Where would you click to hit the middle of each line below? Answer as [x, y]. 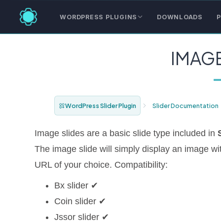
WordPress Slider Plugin [101, 106]
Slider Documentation [186, 106]
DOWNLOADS [180, 17]
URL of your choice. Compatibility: [101, 165]
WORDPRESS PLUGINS [99, 17]
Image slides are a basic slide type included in [126, 133]
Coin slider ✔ [80, 201]
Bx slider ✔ [76, 185]
